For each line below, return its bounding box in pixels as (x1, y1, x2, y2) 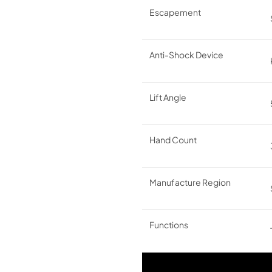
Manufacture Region (149, 177, 231, 188)
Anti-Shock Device (149, 49, 223, 60)
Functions (149, 219, 188, 230)
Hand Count (149, 134, 197, 145)
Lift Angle (149, 92, 186, 103)
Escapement (149, 7, 201, 18)
